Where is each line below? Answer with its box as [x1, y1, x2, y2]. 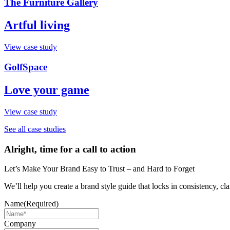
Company [4, 219, 36, 228]
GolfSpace [4, 62, 47, 73]
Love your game [4, 83, 89, 97]
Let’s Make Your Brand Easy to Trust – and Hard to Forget [4, 164, 195, 174]
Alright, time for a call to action [4, 143, 136, 155]
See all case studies [4, 124, 66, 133]
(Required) [24, 199, 59, 208]
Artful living [4, 18, 70, 32]
